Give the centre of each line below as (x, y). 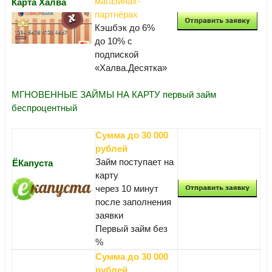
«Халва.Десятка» (131, 68)
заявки (109, 215)
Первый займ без (131, 229)
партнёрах (116, 14)
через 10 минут (127, 189)
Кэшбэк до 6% (125, 28)
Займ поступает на (134, 162)
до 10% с (114, 41)
